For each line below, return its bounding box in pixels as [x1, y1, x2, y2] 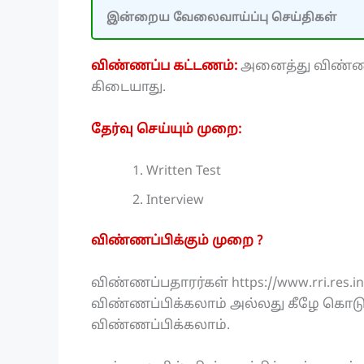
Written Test [146, 163, 221, 180]
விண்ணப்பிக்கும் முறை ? [91, 233, 262, 250]
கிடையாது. [91, 80, 166, 97]
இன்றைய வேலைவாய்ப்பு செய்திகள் [106, 10, 336, 25]
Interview [146, 193, 204, 210]
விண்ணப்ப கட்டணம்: [91, 58, 240, 76]
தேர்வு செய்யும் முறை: [91, 121, 241, 138]
